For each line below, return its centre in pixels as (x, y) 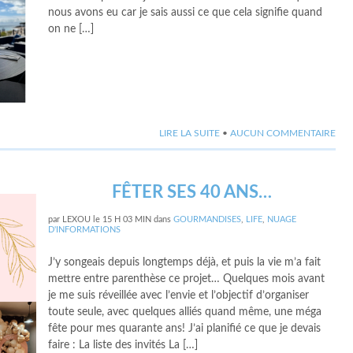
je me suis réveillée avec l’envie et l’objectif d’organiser (179, 295)
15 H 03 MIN (127, 219)
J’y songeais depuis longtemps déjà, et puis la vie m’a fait (185, 262)
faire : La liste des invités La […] (123, 345)
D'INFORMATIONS (85, 230)
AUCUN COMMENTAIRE (283, 133)
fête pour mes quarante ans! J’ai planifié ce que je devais (185, 329)
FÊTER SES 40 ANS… (192, 192)
